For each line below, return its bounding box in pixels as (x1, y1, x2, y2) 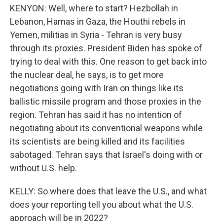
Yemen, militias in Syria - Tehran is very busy (10, 30, 182, 40)
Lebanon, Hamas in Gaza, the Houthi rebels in (10, 16, 185, 27)
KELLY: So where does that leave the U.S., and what (10, 186, 207, 196)
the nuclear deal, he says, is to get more (10, 70, 164, 80)
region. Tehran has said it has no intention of (10, 110, 182, 120)
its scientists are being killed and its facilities (10, 136, 185, 147)
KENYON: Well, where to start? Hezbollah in (10, 3, 178, 13)
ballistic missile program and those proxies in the (10, 96, 201, 107)
